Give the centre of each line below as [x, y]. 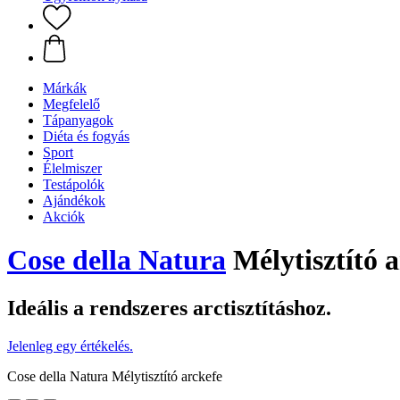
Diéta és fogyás [86, 136]
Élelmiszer [72, 168]
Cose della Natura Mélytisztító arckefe [115, 376]
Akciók [64, 217]
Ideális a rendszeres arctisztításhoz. [169, 308]
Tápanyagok [78, 120]
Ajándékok [74, 200]
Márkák [65, 88]
